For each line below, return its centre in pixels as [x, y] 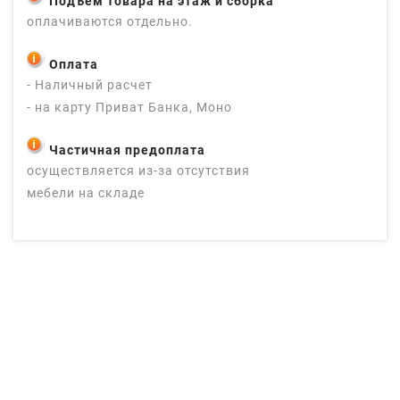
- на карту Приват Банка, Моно [129, 107]
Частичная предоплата [127, 150]
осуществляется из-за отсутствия [138, 170]
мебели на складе [86, 192]
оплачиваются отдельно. [110, 21]
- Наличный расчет [90, 84]
